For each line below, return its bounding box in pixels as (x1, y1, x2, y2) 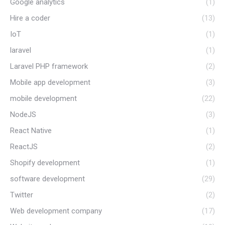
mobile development (10, 93, 77, 103)
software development (10, 174, 85, 183)
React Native (10, 126, 52, 135)
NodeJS (10, 109, 36, 119)
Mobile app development (10, 77, 90, 87)
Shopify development (10, 158, 80, 167)
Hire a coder (10, 13, 50, 23)
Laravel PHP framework (10, 61, 88, 71)
